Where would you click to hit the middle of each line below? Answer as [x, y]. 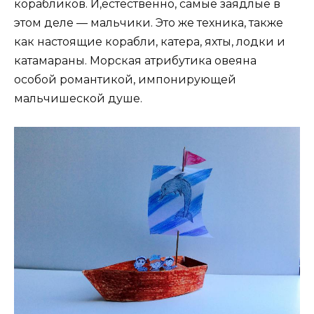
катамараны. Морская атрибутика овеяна [135, 60]
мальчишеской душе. [78, 98]
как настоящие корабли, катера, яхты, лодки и [150, 41]
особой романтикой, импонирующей [125, 79]
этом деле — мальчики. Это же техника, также [149, 22]
